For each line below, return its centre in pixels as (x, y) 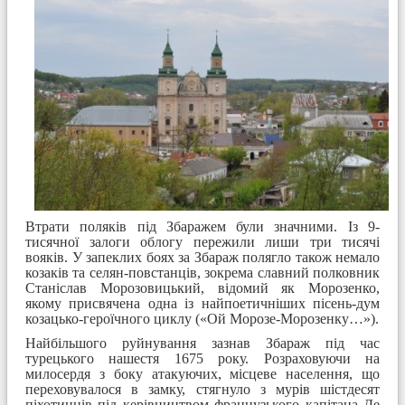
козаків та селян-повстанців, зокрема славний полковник (202, 272)
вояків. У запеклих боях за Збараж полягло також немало (202, 257)
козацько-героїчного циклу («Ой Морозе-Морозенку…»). (202, 318)
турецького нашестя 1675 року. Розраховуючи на (202, 358)
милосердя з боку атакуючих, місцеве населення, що (202, 373)
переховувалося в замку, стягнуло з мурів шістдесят (202, 389)
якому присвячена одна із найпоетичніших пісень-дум (202, 303)
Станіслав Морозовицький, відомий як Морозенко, (202, 287)
